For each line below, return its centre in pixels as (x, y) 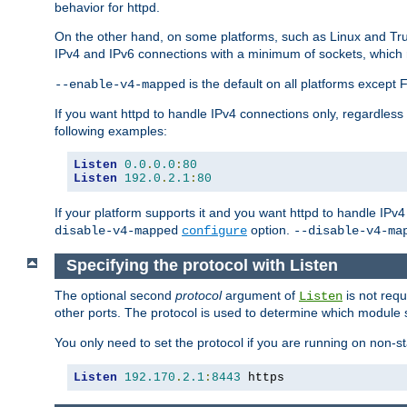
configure (214, 231)
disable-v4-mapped (116, 231)
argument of (260, 295)
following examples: (111, 131)
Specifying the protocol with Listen (202, 266)
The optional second (115, 295)
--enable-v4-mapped (120, 85)
